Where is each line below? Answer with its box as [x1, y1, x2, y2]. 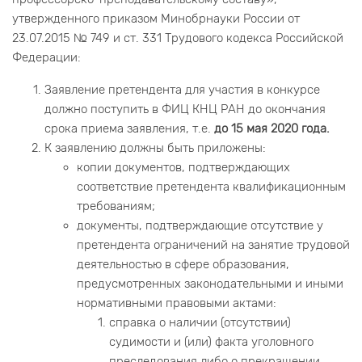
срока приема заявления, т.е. [44, 121, 214, 137]
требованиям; [77, 199, 155, 214]
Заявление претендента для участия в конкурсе [44, 82, 320, 98]
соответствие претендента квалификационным [77, 179, 346, 195]
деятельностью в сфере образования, [77, 257, 289, 272]
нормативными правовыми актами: [77, 296, 276, 311]
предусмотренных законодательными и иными [77, 276, 343, 292]
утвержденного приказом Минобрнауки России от [12, 11, 300, 27]
